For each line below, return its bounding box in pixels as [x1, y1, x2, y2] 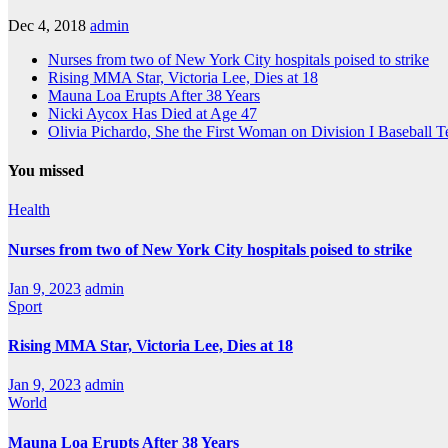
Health [8, 201, 50, 219]
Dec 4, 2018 [8, 16, 86, 34]
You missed [8, 162, 84, 180]
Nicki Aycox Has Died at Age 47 [48, 104, 257, 122]
